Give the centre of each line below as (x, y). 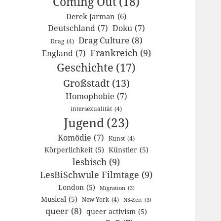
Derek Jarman (91, 16)
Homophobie (90, 96)
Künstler (123, 149)
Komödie (75, 137)
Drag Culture (104, 40)
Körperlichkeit (68, 149)
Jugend (84, 122)
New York (96, 199)
